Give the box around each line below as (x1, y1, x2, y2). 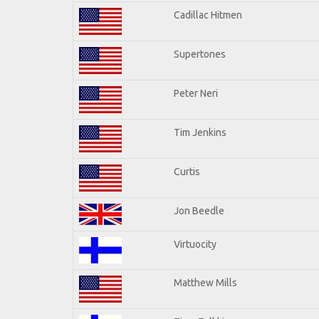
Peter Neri (174, 87, 218, 99)
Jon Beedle (174, 204, 224, 216)
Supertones (174, 48, 226, 60)
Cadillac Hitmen (174, 9, 242, 21)
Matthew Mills (174, 276, 237, 288)
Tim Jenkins (174, 126, 226, 138)
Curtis (174, 165, 200, 177)
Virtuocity (174, 238, 216, 250)
